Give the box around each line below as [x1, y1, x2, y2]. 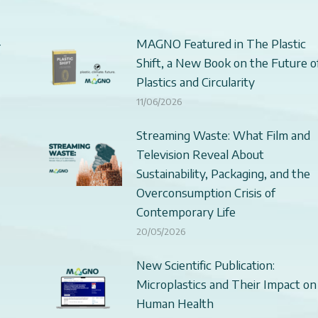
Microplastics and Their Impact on [136, 275, 317, 292]
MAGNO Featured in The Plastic [136, 35, 306, 51]
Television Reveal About [136, 146, 264, 162]
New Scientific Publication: [136, 256, 275, 273]
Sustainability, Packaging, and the [136, 165, 310, 181]
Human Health [136, 295, 214, 311]
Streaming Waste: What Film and [136, 126, 310, 143]
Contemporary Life [136, 203, 236, 219]
